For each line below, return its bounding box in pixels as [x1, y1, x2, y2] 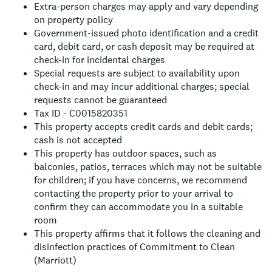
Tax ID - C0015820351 [34, 107, 127, 120]
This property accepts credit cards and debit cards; [34, 120, 253, 133]
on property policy [34, 13, 113, 26]
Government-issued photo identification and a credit [34, 27, 259, 39]
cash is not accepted [34, 134, 122, 146]
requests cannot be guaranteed [34, 93, 167, 106]
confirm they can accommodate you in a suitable [34, 200, 243, 213]
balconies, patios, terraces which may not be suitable [34, 160, 262, 173]
